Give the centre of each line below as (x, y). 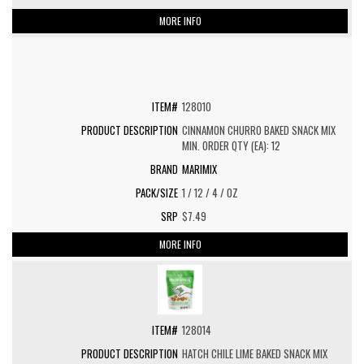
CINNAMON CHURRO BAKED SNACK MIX (259, 130)
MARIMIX (199, 169)
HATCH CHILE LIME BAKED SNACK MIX (255, 353)
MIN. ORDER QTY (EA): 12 (231, 145)
